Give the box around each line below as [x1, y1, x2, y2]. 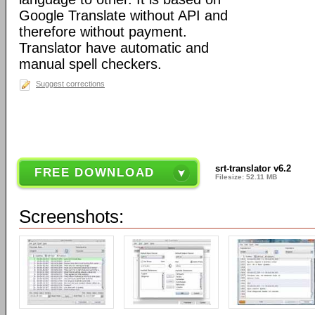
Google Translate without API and [19, 8, 228, 23]
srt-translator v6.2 [215, 163, 292, 174]
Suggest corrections [36, 79, 105, 88]
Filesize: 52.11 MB [215, 173, 278, 181]
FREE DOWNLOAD [34, 166, 155, 179]
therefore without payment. [19, 24, 187, 39]
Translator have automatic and [19, 40, 209, 56]
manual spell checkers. [19, 56, 162, 72]
